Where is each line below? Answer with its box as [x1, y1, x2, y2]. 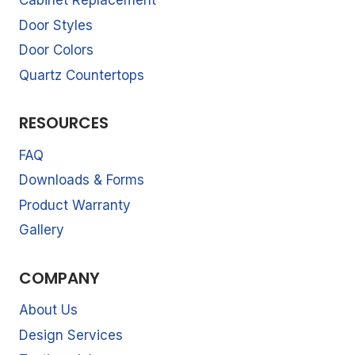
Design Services [19, 326, 123, 343]
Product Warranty [19, 197, 131, 213]
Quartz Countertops [19, 67, 144, 83]
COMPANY [19, 266, 100, 289]
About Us [19, 302, 78, 319]
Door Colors [19, 42, 94, 59]
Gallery [19, 222, 64, 239]
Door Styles [19, 17, 93, 33]
